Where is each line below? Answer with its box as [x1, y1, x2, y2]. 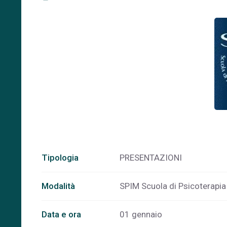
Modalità [42, 181, 75, 191]
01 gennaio [120, 209, 162, 219]
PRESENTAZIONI [120, 153, 182, 163]
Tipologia [42, 153, 79, 163]
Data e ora [42, 209, 81, 219]
